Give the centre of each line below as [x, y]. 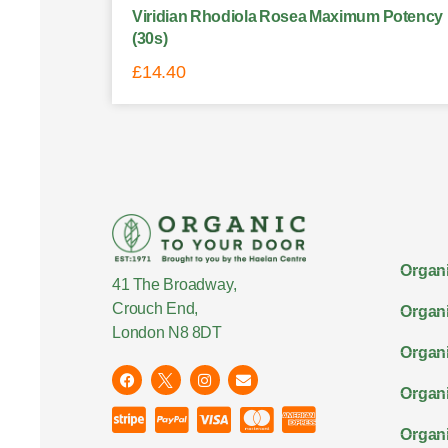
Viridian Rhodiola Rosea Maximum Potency [288, 16]
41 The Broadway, [174, 285]
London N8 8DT [167, 333]
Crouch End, [155, 309]
